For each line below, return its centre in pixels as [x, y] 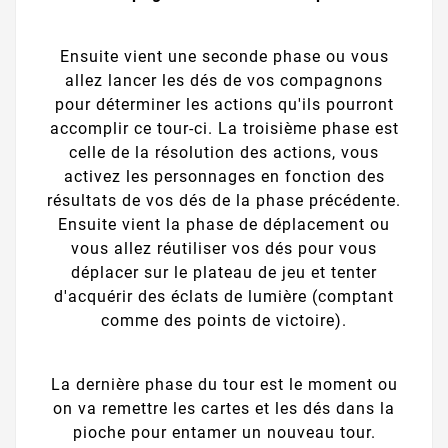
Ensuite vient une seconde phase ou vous [224, 57]
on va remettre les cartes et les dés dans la [224, 408]
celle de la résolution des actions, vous [224, 153]
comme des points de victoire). [224, 321]
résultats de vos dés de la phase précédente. [224, 201]
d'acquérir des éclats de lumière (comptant [224, 297]
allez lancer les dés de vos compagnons [224, 81]
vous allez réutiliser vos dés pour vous [224, 249]
